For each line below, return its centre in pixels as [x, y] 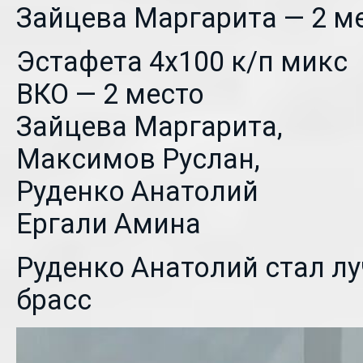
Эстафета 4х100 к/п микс [182, 62]
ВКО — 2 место [110, 94]
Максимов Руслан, [138, 159]
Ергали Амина [109, 224]
